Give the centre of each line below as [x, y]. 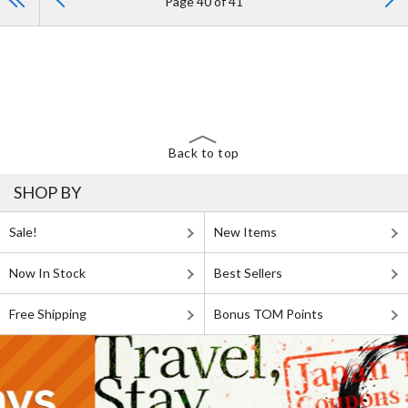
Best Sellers [248, 273]
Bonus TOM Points [269, 314]
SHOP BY [47, 193]
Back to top [204, 153]
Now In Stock [47, 273]
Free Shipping [48, 314]
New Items [245, 232]
